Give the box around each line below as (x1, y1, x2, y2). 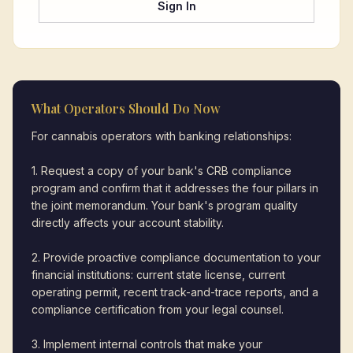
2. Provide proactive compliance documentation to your (32, 251, 321, 264)
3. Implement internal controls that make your (32, 337, 262, 351)
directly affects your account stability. (32, 216, 224, 229)
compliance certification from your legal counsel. (32, 303, 284, 316)
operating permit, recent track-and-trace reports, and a (32, 285, 318, 299)
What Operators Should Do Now (32, 100, 221, 117)
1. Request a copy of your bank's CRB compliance (32, 164, 292, 177)
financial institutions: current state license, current (32, 268, 285, 281)
